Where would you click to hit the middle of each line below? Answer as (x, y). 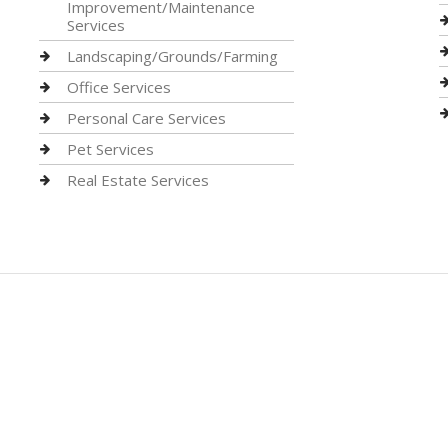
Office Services (118, 87)
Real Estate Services (137, 180)
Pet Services (110, 149)
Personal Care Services (146, 118)
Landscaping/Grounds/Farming (172, 56)
